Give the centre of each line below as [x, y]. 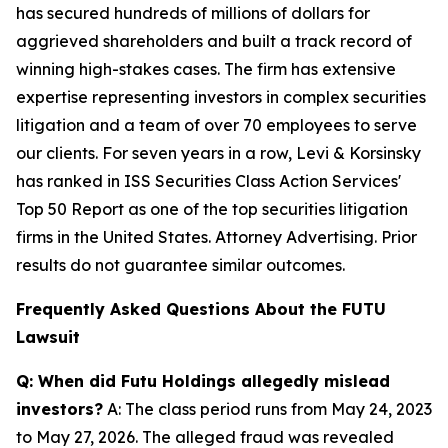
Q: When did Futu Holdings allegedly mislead [203, 381]
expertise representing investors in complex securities [221, 97]
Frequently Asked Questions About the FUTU [201, 309]
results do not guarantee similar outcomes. [180, 265]
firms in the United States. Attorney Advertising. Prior [216, 237]
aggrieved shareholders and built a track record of [214, 41]
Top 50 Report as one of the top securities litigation [212, 209]
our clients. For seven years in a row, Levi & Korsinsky [218, 153]
